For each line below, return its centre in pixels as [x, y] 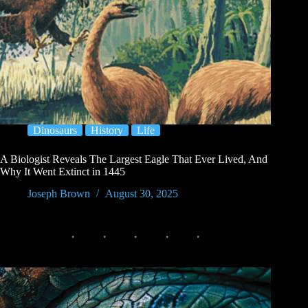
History [107, 130]
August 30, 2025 [142, 194]
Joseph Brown [59, 194]
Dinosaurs [55, 130]
